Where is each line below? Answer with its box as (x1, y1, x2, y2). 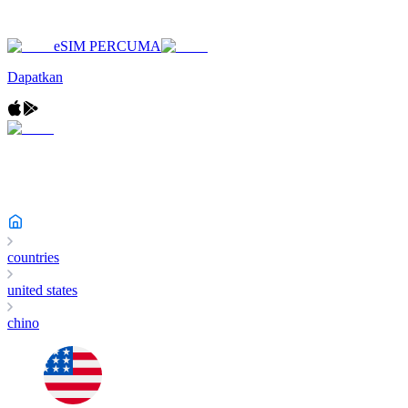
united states (7, 282, 77, 298)
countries (7, 250, 59, 265)
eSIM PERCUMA (54, 38, 161, 54)
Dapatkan (7, 69, 63, 85)
